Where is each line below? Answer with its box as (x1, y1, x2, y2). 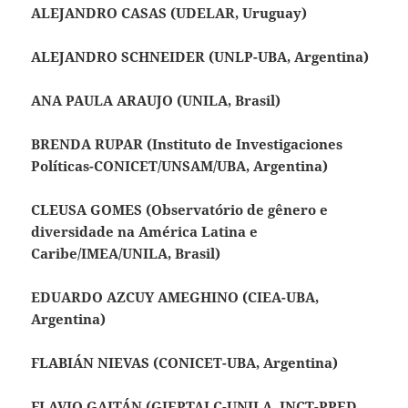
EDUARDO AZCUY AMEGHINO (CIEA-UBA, (31, 288, 320, 307)
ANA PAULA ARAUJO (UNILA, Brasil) (31, 91, 281, 110)
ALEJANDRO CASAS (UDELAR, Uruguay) (31, 4, 308, 23)
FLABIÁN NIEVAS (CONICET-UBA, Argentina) (31, 353, 339, 372)
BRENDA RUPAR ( (31, 135, 153, 154)
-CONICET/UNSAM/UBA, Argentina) (89, 157, 329, 176)
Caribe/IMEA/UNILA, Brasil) (31, 244, 221, 263)
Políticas (31, 157, 90, 176)
